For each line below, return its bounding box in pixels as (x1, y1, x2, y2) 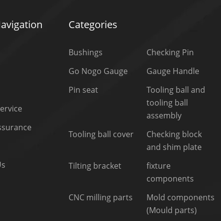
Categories (69, 18, 118, 31)
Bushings (69, 47, 103, 58)
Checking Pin (147, 47, 194, 58)
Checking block (147, 129, 202, 140)
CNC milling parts (69, 192, 133, 203)
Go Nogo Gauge (69, 66, 128, 76)
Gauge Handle (147, 66, 200, 76)
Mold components (147, 192, 215, 203)
